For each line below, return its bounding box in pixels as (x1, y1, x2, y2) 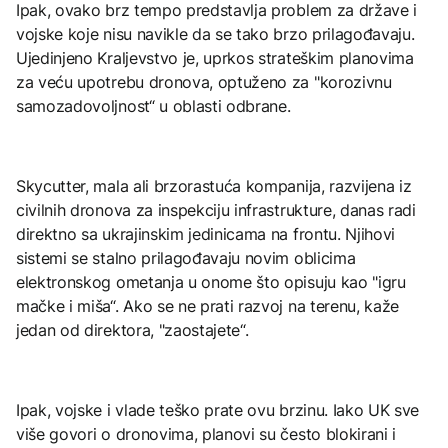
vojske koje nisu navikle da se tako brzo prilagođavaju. (16, 23, 415, 44)
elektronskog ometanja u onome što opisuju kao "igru (16, 271, 406, 292)
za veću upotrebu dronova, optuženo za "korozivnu (16, 71, 392, 92)
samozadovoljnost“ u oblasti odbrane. (16, 95, 291, 116)
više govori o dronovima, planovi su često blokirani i (16, 423, 397, 444)
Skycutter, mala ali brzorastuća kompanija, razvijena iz (16, 175, 412, 196)
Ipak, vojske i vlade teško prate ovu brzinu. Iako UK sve (16, 399, 420, 420)
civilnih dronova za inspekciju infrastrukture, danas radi (16, 199, 416, 220)
